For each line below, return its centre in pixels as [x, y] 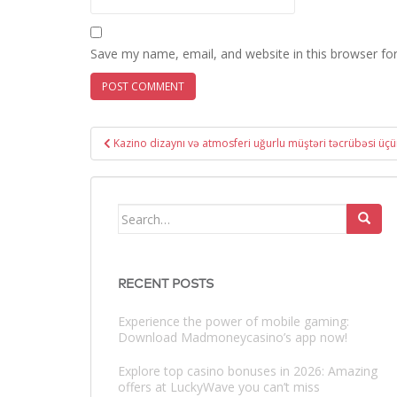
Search [139, 213]
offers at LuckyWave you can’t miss [219, 387]
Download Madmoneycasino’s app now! [233, 337]
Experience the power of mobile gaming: [234, 321]
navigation [144, 160]
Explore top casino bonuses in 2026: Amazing [248, 371]
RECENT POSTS [166, 284]
